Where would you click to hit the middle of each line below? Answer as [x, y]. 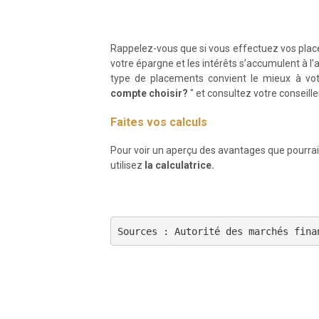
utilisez [127, 166]
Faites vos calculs [158, 122]
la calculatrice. [179, 166]
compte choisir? [149, 94]
